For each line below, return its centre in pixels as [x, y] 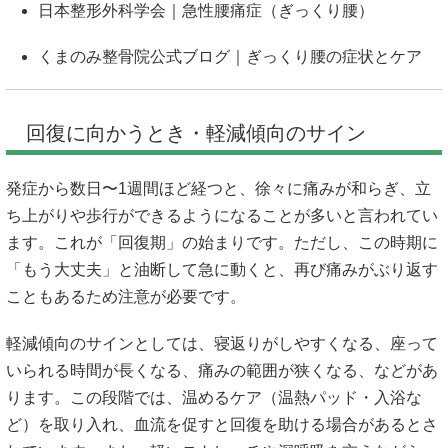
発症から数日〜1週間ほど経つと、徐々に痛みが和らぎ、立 [218, 189]
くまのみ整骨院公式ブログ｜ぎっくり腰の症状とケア [230, 57]
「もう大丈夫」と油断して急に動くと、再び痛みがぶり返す [222, 270]
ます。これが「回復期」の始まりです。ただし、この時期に [222, 243]
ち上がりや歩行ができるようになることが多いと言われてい [222, 216]
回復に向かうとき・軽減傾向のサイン [196, 133]
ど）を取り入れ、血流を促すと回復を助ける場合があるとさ [222, 424]
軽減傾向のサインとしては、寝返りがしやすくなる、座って [222, 343]
